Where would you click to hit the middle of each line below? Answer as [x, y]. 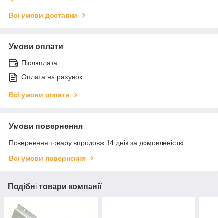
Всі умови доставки [43, 15]
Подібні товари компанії [55, 186]
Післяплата [39, 63]
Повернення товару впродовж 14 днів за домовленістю [96, 142]
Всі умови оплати [39, 95]
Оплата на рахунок [52, 77]
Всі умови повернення [47, 158]
